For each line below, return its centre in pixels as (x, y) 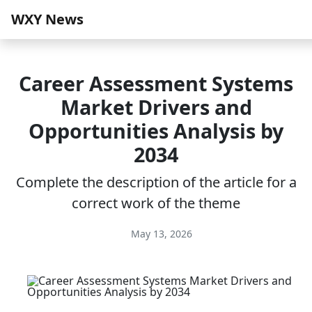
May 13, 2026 (160, 234)
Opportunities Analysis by (156, 131)
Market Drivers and (156, 107)
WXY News (47, 19)
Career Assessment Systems (156, 83)
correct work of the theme (156, 203)
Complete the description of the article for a (156, 182)
